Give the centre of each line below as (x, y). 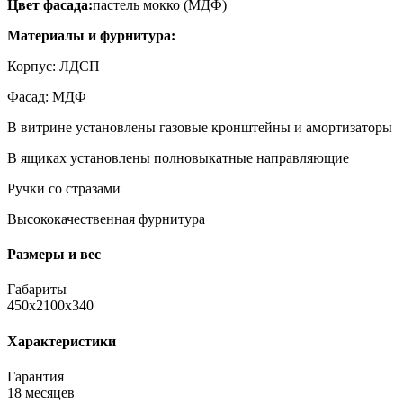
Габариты (37, 290)
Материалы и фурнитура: (91, 35)
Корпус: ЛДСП (54, 66)
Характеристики (62, 341)
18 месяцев (41, 392)
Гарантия (36, 376)
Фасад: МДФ (47, 96)
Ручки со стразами (64, 188)
